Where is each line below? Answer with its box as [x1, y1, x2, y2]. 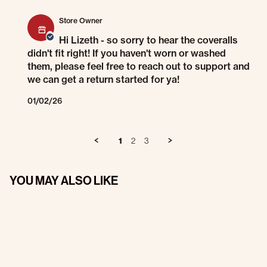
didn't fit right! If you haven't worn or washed [27, 47, 226, 60]
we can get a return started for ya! [27, 73, 179, 86]
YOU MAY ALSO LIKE [10, 173, 118, 188]
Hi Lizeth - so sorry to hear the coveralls [59, 34, 238, 46]
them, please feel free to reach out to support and [27, 60, 250, 73]
